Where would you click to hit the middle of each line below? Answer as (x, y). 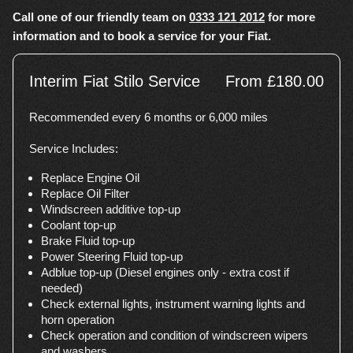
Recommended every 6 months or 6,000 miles (149, 117)
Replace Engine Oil (90, 178)
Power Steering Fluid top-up (112, 256)
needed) (62, 288)
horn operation (78, 320)
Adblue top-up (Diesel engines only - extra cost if (165, 272)
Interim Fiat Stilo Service (115, 81)
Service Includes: (74, 149)
